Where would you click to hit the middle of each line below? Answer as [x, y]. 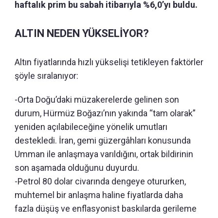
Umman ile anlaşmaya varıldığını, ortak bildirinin [104, 154]
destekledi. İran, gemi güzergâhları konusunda [103, 140]
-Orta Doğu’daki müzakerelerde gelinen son [97, 99]
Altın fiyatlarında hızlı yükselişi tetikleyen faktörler [109, 62]
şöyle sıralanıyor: [46, 75]
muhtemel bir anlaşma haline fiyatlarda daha [99, 195]
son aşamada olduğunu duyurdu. [77, 167]
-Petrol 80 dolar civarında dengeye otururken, [100, 181]
